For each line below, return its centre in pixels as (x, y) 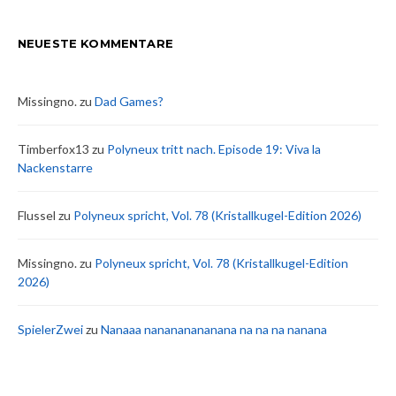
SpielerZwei (50, 329)
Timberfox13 (53, 149)
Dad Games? (129, 101)
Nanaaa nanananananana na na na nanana (214, 329)
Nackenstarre (55, 168)
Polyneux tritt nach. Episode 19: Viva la (214, 149)
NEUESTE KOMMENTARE (95, 43)
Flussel (37, 215)
